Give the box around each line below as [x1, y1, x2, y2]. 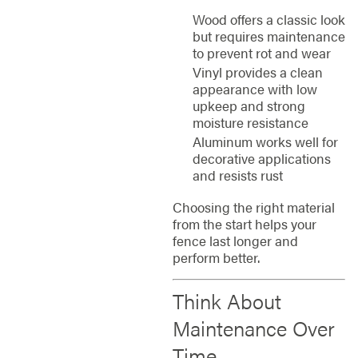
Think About [172, 285, 281, 316]
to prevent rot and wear [192, 42, 331, 62]
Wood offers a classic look [192, 9, 345, 29]
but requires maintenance [192, 26, 345, 46]
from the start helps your [172, 213, 316, 233]
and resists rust [192, 165, 283, 185]
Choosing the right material [172, 197, 335, 217]
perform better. [172, 247, 260, 267]
